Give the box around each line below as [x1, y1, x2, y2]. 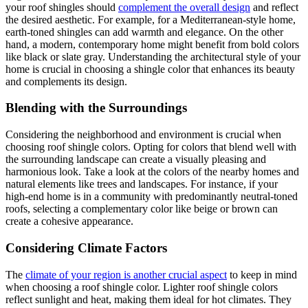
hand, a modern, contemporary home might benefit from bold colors [5, 38, 299, 50]
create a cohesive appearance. [5, 215, 136, 228]
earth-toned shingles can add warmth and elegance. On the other [5, 25, 283, 38]
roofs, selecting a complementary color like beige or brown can [5, 203, 278, 215]
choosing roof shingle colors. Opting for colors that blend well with [5, 141, 296, 153]
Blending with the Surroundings [5, 100, 187, 115]
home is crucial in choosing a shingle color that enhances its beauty [5, 63, 295, 75]
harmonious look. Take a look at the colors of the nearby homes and [5, 166, 299, 178]
